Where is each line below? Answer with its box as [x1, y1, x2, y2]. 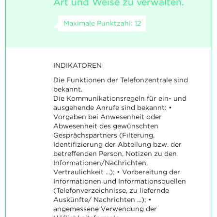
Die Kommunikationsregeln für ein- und [53, 94, 186, 102]
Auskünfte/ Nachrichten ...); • [53, 195, 152, 203]
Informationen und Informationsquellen [53, 177, 186, 185]
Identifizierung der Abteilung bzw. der [53, 140, 182, 148]
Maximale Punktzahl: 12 [63, 19, 141, 28]
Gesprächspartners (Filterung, [53, 131, 155, 139]
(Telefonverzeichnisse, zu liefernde [53, 186, 169, 194]
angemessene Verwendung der [53, 204, 157, 213]
